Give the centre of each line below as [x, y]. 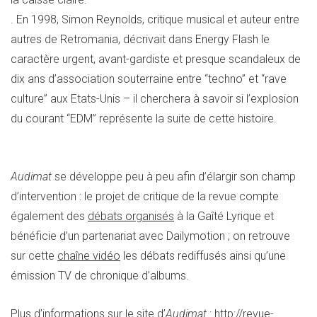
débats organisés [131, 216]
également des [49, 216]
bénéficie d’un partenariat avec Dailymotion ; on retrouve [150, 236]
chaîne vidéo [89, 255]
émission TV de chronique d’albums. [100, 275]
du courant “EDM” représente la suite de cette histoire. [144, 118]
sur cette [34, 255]
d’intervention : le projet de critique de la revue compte [145, 196]
